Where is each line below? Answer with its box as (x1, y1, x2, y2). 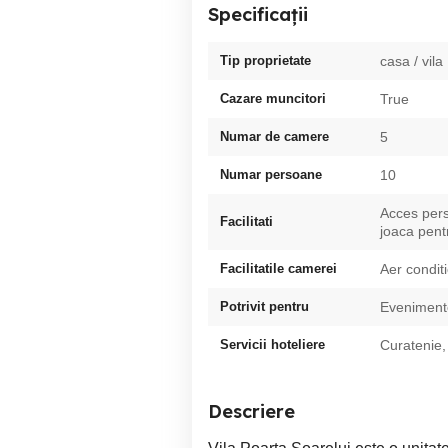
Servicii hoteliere (220, 337, 325, 352)
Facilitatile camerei (220, 261, 337, 276)
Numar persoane (220, 167, 322, 182)
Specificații (208, 3, 308, 26)
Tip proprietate (220, 53, 311, 68)
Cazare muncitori (220, 91, 326, 106)
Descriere (208, 400, 295, 423)
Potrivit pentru (220, 299, 309, 314)
